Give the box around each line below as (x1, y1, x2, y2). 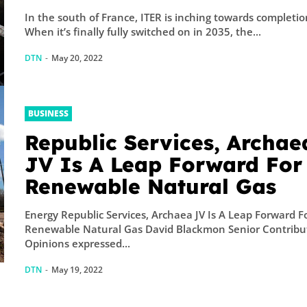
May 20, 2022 (51, 52, 103, 64)
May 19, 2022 (51, 263, 103, 275)
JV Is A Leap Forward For (25, 151, 303, 177)
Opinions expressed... (25, 236, 131, 250)
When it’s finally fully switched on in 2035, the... (25, 25, 262, 39)
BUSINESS (28, 107, 69, 119)
